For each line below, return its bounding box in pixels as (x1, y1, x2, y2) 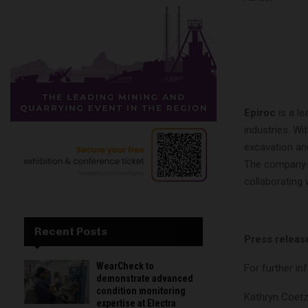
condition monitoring (96, 285, 186, 297)
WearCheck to (96, 261, 154, 272)
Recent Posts (34, 225, 107, 239)
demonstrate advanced (96, 273, 193, 285)
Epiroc (244, 106, 276, 119)
